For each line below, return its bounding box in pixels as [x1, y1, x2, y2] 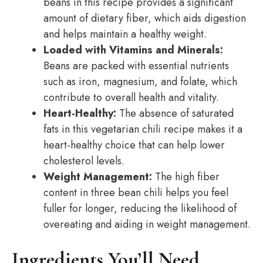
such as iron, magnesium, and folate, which [43, 74, 237, 89]
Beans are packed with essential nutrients [43, 58, 229, 73]
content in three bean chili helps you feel [43, 185, 228, 200]
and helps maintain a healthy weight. [43, 26, 207, 42]
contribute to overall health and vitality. [43, 90, 219, 105]
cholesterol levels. [43, 153, 124, 168]
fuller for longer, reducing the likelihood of [43, 201, 237, 216]
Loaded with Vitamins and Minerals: [43, 42, 223, 58]
